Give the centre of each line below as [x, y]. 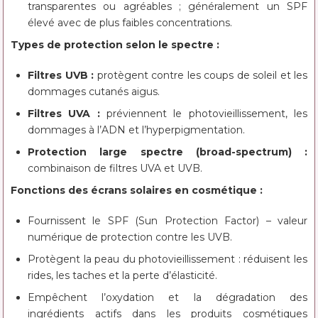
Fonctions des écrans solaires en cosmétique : [137, 190]
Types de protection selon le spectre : [115, 44]
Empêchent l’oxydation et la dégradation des [168, 297]
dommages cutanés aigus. [94, 91]
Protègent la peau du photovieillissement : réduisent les [168, 259]
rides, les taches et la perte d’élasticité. [122, 275]
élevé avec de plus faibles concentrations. [130, 22]
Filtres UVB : [61, 75]
